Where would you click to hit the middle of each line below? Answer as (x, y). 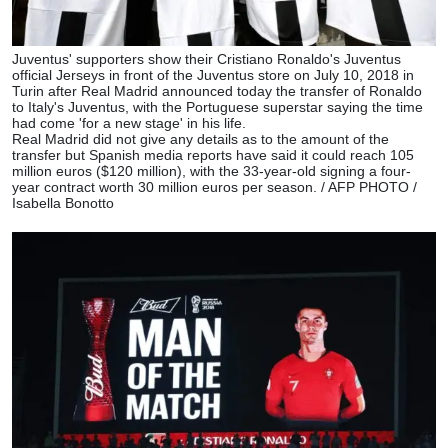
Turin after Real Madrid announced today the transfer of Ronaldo (217, 91)
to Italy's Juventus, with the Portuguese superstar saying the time (217, 107)
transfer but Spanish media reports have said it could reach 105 (213, 155)
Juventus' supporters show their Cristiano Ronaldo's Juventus (206, 59)
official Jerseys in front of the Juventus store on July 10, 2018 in (213, 75)
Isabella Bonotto (63, 203)
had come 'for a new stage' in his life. (129, 123)
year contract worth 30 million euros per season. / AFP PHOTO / (214, 187)
